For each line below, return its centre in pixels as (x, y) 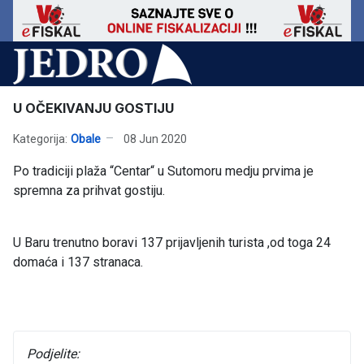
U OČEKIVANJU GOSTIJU (93, 108)
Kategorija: (40, 139)
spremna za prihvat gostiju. (89, 191)
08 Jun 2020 (155, 139)
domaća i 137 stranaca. (78, 262)
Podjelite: (53, 354)
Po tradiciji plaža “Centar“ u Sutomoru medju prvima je (163, 171)
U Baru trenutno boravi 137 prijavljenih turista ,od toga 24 (172, 243)
